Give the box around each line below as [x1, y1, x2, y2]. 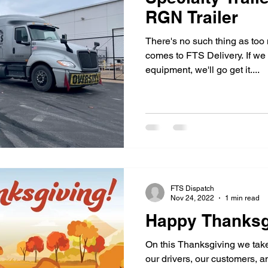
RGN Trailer [145, 7, 238, 27]
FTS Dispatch [170, 184, 214, 193]
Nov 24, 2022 [170, 194, 214, 202]
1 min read [225, 194, 260, 202]
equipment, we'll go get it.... [145, 64, 260, 75]
